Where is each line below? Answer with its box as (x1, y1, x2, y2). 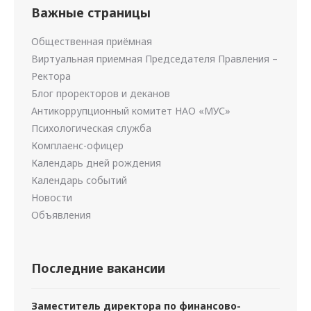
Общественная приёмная (31, 35, 152, 48)
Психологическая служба (31, 121, 151, 135)
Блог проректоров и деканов (31, 87, 170, 100)
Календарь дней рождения (31, 156, 161, 169)
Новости (31, 191, 72, 204)
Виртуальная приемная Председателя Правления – (31, 52, 278, 65)
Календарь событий (31, 174, 127, 187)
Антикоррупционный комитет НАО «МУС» (31, 104, 230, 117)
